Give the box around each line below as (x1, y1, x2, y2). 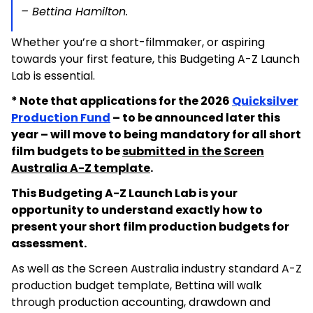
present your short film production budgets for (11, 219, 289, 235)
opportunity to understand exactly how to (11, 202, 263, 218)
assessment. (11, 235, 87, 252)
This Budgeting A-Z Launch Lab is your (11, 185, 238, 201)
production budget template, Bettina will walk (11, 277, 262, 293)
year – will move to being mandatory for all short (11, 126, 301, 143)
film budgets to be (11, 143, 122, 159)
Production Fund (11, 110, 110, 126)
